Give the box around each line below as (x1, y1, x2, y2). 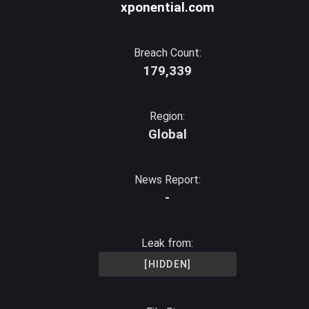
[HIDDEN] (144, 259, 192, 270)
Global (148, 127, 187, 142)
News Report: (134, 173, 201, 186)
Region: (150, 110, 186, 123)
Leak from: (141, 237, 194, 250)
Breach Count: (133, 46, 201, 59)
